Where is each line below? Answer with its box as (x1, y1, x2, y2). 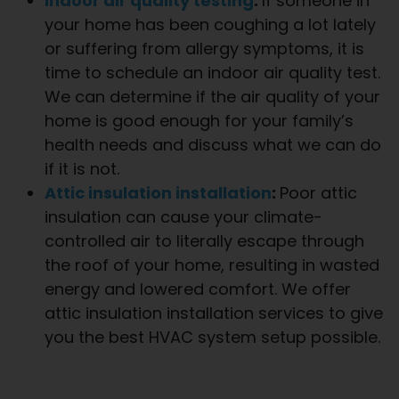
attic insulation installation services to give (45, 301, 383, 324)
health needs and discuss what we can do (45, 133, 381, 156)
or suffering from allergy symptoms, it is (45, 37, 364, 60)
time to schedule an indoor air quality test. (45, 61, 380, 84)
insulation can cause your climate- (45, 205, 322, 228)
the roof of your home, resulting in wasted (45, 253, 379, 276)
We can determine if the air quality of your (45, 85, 380, 108)
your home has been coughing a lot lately (45, 12, 376, 36)
